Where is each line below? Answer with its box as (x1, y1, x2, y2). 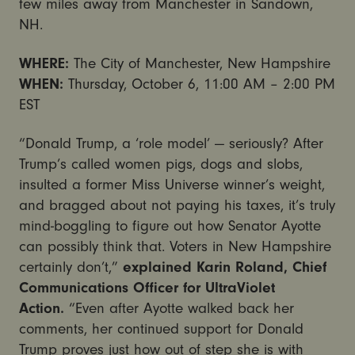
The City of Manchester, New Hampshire (73, 54, 330, 72)
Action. (18, 299, 64, 317)
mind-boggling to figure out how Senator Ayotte (18, 216, 321, 235)
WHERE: (18, 54, 74, 72)
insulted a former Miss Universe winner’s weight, (18, 175, 325, 193)
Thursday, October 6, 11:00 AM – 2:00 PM (67, 74, 335, 93)
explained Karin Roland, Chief (122, 258, 326, 276)
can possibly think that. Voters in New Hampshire (18, 237, 331, 255)
